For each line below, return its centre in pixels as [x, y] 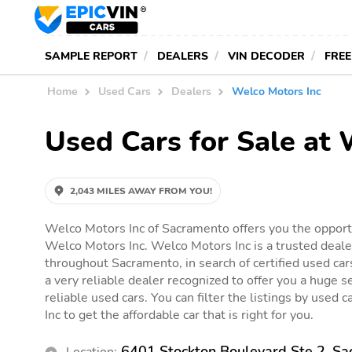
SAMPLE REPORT [91, 56]
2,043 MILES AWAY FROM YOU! [141, 191]
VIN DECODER [266, 56]
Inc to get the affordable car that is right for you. [179, 315]
